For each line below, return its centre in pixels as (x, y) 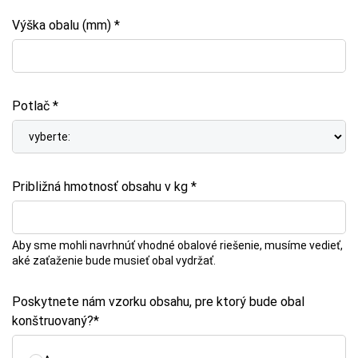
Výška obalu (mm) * (66, 25)
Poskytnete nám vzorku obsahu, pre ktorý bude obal (158, 302)
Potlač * (35, 106)
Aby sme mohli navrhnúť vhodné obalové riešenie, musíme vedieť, (177, 245)
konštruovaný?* (56, 321)
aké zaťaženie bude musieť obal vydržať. (114, 261)
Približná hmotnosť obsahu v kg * (104, 187)
